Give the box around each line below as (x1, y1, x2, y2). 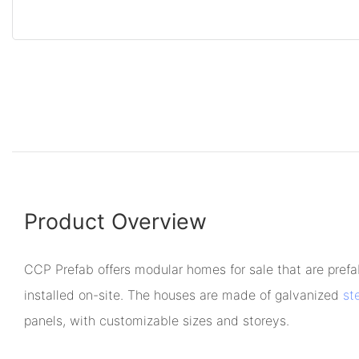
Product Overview (24, 208, 207, 234)
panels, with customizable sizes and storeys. (24, 312, 289, 329)
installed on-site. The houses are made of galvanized (24, 286, 343, 303)
